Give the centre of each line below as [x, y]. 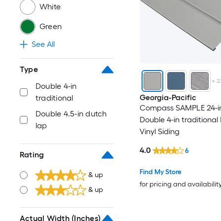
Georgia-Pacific [168, 98]
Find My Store [160, 172]
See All [43, 44]
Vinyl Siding [159, 132]
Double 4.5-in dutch [71, 114]
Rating [32, 155]
